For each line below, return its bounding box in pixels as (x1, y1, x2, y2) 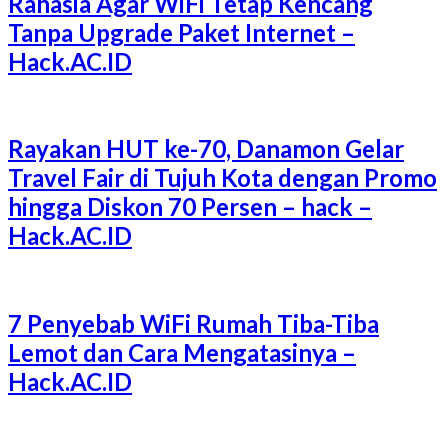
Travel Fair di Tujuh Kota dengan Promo (8, 163, 437, 193)
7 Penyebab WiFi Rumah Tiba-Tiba (8, 309, 379, 339)
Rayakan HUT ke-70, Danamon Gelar (8, 134, 404, 164)
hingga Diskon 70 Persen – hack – (8, 192, 372, 222)
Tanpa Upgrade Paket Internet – (8, 17, 355, 47)
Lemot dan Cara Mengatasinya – (8, 338, 356, 368)
